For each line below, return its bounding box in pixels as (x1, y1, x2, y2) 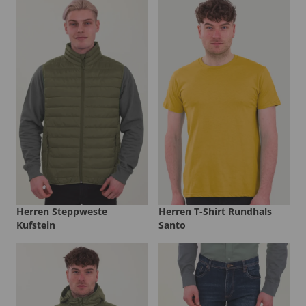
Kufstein (16, 219, 55, 232)
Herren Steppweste (16, 205, 107, 219)
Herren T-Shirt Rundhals (158, 205, 272, 219)
